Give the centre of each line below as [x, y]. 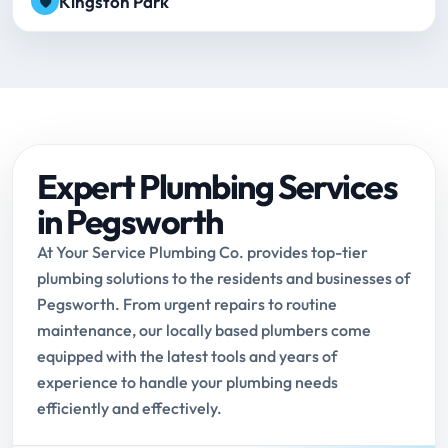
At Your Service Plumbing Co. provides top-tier [202, 252]
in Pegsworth [130, 222]
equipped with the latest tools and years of [187, 356]
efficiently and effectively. [129, 408]
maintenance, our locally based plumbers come [204, 330]
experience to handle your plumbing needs [187, 382]
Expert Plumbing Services [217, 187]
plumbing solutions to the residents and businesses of [223, 278]
